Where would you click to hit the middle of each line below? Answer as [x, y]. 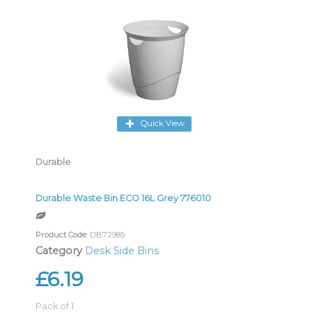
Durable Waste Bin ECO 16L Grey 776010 [123, 198]
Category [59, 250]
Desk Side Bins [122, 250]
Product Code [61, 234]
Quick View [163, 124]
